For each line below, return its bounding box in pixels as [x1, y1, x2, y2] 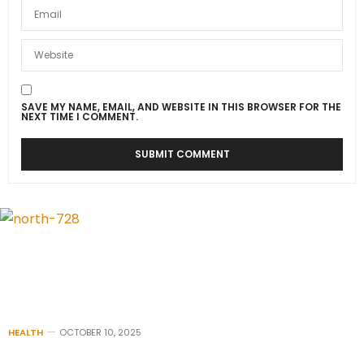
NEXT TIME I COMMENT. [21, 110, 138, 123]
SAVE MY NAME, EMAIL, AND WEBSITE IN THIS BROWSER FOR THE [21, 100, 341, 114]
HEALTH [8, 326, 43, 340]
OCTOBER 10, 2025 [59, 326, 141, 340]
